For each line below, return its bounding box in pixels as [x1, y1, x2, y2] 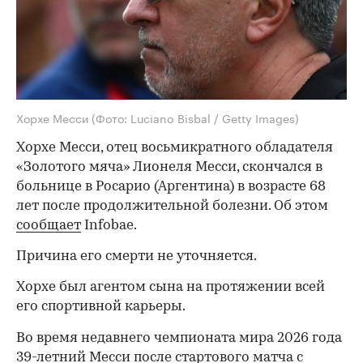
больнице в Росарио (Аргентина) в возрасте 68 [16, 179, 326, 194]
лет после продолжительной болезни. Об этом [16, 199, 328, 213]
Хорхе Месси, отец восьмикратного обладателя [16, 140, 333, 155]
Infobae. [81, 218, 137, 233]
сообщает [16, 218, 81, 233]
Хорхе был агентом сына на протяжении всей [16, 280, 325, 294]
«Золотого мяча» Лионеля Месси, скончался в [16, 160, 322, 174]
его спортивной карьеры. [16, 299, 186, 314]
